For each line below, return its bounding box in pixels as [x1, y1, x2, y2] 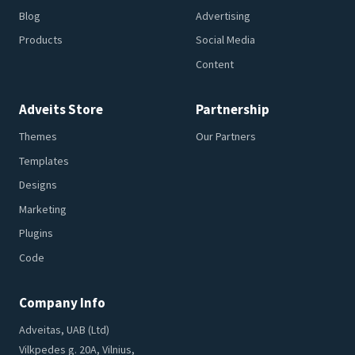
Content [196, 56, 235, 71]
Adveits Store [18, 100, 103, 118]
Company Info [18, 294, 105, 312]
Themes [18, 129, 57, 144]
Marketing [18, 201, 67, 216]
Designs [18, 177, 57, 193]
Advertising [196, 8, 251, 23]
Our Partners [196, 129, 257, 144]
